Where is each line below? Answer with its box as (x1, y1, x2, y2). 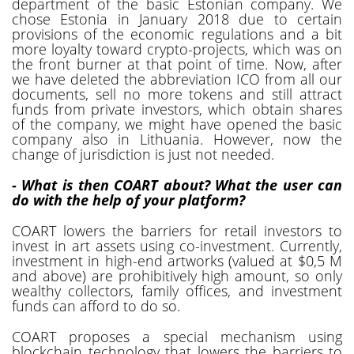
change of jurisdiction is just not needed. (12, 144, 274, 164)
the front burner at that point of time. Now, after (12, 54, 342, 73)
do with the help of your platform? (12, 190, 245, 209)
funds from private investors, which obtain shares (12, 99, 342, 119)
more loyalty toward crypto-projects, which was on (12, 39, 342, 58)
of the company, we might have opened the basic (12, 114, 342, 134)
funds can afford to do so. (12, 296, 180, 315)
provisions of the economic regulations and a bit (12, 24, 342, 43)
